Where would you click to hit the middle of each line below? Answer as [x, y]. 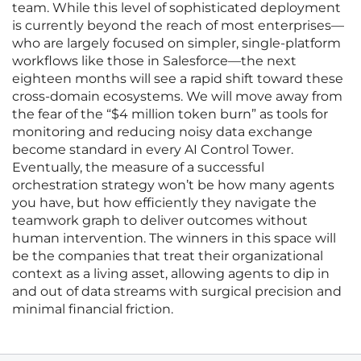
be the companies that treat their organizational [168, 256]
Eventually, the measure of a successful [138, 168]
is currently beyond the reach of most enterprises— [178, 26]
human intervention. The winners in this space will [174, 239]
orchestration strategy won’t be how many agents [173, 185]
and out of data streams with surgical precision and [177, 292]
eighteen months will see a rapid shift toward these [178, 79]
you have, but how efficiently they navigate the [164, 203]
